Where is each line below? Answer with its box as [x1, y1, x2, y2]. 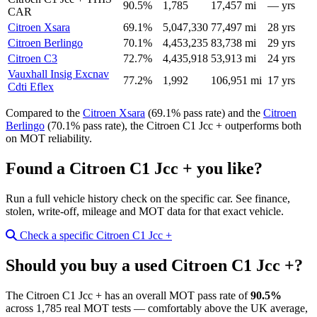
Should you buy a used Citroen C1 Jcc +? [6, 255, 303, 275]
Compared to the [6, 106, 83, 119]
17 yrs [267, 74, 295, 86]
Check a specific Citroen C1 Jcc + [17, 229, 172, 241]
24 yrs [267, 52, 295, 64]
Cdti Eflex [8, 80, 54, 93]
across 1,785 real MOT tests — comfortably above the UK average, [6, 301, 308, 314]
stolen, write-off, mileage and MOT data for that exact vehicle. [6, 204, 284, 217]
